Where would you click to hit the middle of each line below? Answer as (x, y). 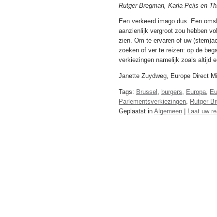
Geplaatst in (136, 111)
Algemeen (168, 111)
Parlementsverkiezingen (152, 101)
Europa (196, 92)
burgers (172, 92)
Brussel (147, 92)
